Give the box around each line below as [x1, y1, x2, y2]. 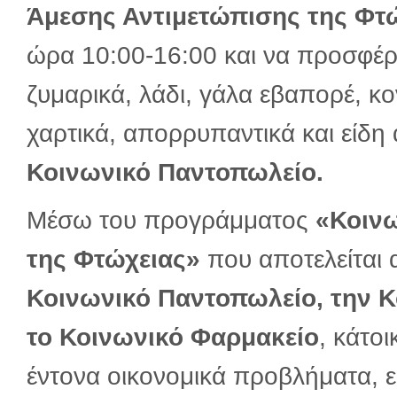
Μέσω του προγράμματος [27, 206, 315, 234]
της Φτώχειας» [27, 245, 200, 273]
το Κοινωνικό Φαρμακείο [27, 323, 319, 351]
